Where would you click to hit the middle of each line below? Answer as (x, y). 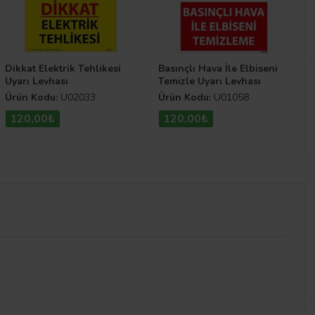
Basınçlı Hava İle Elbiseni (218, 69)
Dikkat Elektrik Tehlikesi (63, 69)
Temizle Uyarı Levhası (210, 82)
